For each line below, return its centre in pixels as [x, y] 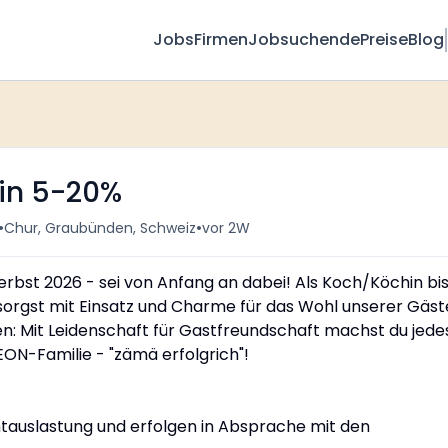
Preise [384, 39]
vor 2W [226, 227]
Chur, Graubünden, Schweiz [100, 227]
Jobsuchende [304, 39]
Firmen [221, 39]
